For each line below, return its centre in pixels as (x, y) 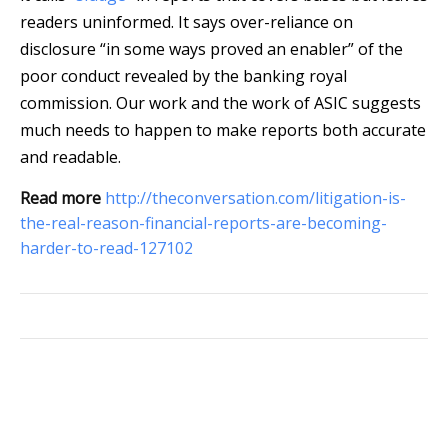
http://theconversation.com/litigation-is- (255, 198)
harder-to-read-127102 (106, 248)
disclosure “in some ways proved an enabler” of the (211, 49)
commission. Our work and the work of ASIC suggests (220, 103)
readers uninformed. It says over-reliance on (186, 22)
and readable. (70, 157)
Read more (60, 198)
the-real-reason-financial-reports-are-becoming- (203, 223)
